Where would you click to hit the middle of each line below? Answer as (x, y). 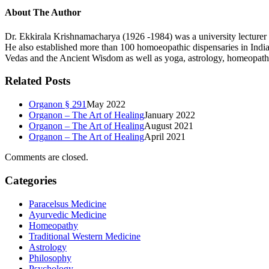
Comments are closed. (47, 157)
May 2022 (106, 104)
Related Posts (38, 81)
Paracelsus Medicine (68, 204)
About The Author (43, 13)
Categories (31, 180)
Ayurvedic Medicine (68, 214)
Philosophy (50, 258)
